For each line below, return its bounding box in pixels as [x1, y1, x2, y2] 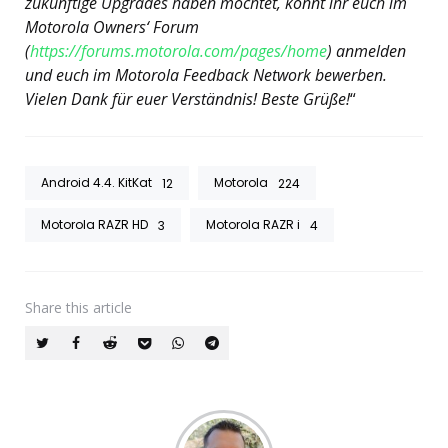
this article [66, 298, 132, 318]
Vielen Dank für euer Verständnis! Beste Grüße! [25, 88, 350, 111]
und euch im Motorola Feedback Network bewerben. [25, 64, 387, 87]
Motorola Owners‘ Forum [25, 16, 199, 39]
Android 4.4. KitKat [41, 174, 152, 192]
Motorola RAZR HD [41, 216, 148, 234]
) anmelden [327, 40, 406, 63]
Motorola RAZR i [206, 216, 300, 234]
